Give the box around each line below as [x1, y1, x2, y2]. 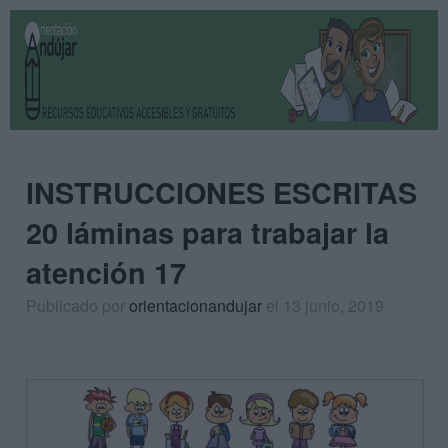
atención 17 [26, 252, 186, 293]
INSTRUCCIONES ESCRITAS [26, 172, 417, 213]
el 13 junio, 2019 [266, 294, 384, 317]
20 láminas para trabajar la [26, 212, 389, 253]
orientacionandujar [129, 294, 262, 317]
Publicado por [26, 294, 129, 317]
